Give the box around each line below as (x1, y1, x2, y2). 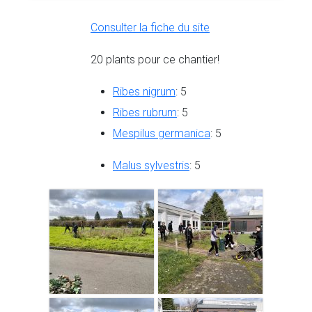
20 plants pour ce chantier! (91, 53, 219, 67)
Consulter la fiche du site (91, 21, 210, 35)
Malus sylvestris (113, 159, 189, 173)
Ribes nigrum (113, 85, 175, 99)
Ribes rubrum (113, 106, 177, 120)
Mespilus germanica (113, 127, 210, 141)
